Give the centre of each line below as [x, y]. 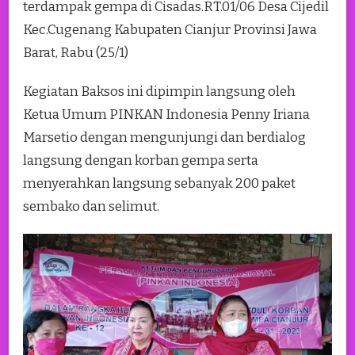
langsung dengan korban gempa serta [141, 160]
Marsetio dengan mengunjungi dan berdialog [164, 137]
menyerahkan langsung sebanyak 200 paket [159, 183]
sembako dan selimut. [91, 206]
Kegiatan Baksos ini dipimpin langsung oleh [159, 91]
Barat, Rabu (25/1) [76, 52]
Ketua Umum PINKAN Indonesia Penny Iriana [166, 114]
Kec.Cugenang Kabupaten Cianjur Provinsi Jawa [170, 29]
